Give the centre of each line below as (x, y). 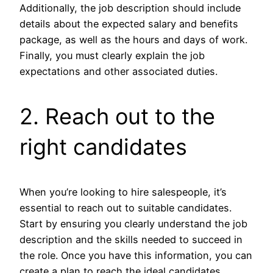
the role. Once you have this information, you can (136, 255)
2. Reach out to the (117, 116)
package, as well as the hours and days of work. (133, 39)
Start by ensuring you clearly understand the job (133, 223)
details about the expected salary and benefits (129, 23)
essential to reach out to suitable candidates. (126, 207)
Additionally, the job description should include (130, 8)
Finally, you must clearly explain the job (112, 55)
